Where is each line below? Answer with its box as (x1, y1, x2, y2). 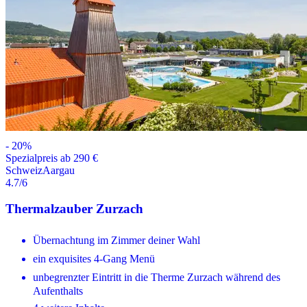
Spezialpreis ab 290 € (5, 151, 98, 164)
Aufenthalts (33, 285, 83, 297)
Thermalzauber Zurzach (5, 201, 143, 217)
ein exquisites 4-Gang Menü (33, 253, 155, 265)
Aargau (42, 164, 75, 176)
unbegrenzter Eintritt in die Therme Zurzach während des (33, 271, 280, 284)
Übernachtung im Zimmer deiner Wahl (33, 234, 200, 247)
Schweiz (5, 164, 42, 176)
